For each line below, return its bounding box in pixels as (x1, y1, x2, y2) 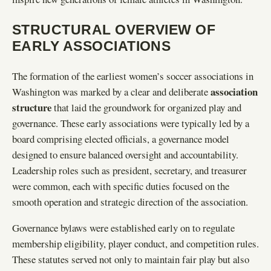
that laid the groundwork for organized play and (51, 100, 241, 114)
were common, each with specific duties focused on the (12, 178, 229, 193)
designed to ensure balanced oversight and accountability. (12, 147, 238, 162)
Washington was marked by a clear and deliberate (12, 84, 211, 99)
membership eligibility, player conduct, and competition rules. (12, 236, 259, 250)
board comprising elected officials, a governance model (12, 131, 229, 146)
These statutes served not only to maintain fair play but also (12, 252, 249, 266)
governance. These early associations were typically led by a (12, 116, 249, 130)
